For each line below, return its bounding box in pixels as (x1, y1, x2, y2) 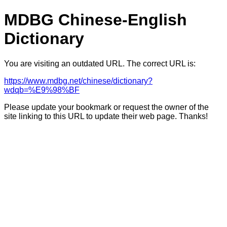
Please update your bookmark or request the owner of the (4, 102, 209, 111)
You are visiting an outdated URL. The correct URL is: (4, 59, 196, 68)
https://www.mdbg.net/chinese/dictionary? (4, 76, 153, 85)
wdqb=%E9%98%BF (4, 85, 80, 94)
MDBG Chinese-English (4, 11, 187, 29)
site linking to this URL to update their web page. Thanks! (4, 111, 208, 121)
